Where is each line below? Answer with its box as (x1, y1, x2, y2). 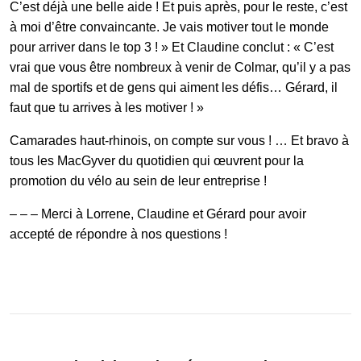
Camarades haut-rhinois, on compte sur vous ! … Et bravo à (10, 133, 349, 147)
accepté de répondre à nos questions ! (10, 226, 227, 241)
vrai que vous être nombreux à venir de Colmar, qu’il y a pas (10, 60, 351, 74)
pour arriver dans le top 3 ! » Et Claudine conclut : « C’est (10, 39, 334, 54)
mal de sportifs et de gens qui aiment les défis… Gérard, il (10, 80, 338, 94)
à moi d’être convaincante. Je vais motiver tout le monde (10, 19, 329, 34)
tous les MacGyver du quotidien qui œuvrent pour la (10, 153, 304, 168)
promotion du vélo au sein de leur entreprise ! (10, 173, 267, 188)
